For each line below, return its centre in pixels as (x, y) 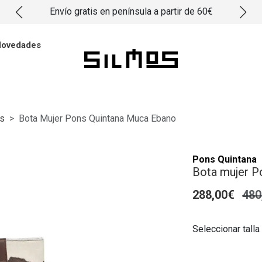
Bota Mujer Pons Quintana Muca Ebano (97, 118)
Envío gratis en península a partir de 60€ (131, 11)
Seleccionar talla (226, 229)
